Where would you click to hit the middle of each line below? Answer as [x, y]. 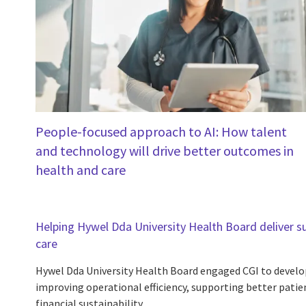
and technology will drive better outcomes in [165, 150]
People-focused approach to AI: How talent [161, 131]
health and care [81, 169]
